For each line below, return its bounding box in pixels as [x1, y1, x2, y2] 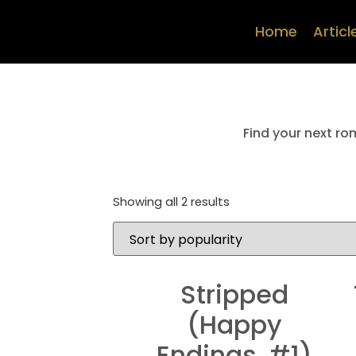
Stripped [180, 277, 288, 313]
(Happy [186, 307, 282, 343]
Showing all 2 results [113, 194, 230, 210]
